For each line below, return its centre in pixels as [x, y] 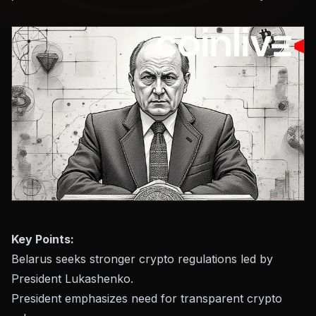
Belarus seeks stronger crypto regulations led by [142, 259]
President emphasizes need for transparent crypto [147, 298]
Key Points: [43, 239]
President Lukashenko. [72, 278]
